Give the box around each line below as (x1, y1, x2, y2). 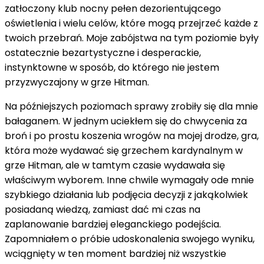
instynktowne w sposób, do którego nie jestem (5, 60, 219, 74)
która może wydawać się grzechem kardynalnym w (5, 143, 243, 157)
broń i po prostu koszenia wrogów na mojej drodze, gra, (5, 128, 259, 143)
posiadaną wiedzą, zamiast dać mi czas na (5, 202, 200, 216)
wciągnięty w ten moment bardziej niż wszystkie (5, 246, 226, 260)
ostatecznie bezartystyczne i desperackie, (5, 45, 201, 60)
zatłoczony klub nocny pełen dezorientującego (5, 1, 221, 15)
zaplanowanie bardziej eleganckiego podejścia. (5, 217, 221, 231)
